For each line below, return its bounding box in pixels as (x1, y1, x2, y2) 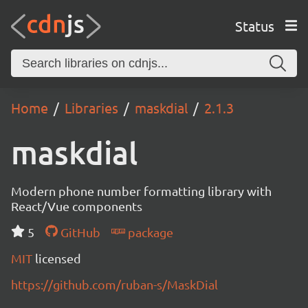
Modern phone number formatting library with (11, 184, 272, 198)
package (124, 225, 173, 239)
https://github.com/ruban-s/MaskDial (11, 277, 218, 291)
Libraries (65, 99, 118, 116)
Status (234, 16, 274, 34)
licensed (35, 251, 81, 265)
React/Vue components (11, 199, 142, 213)
